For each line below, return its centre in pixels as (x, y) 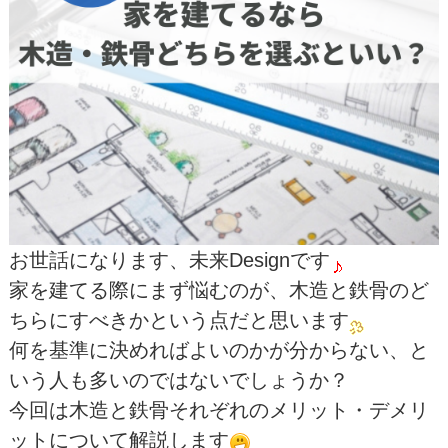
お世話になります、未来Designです (169, 259)
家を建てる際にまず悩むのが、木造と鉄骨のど (218, 289)
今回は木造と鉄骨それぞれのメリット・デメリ (218, 409)
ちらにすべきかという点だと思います (178, 319)
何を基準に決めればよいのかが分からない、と (218, 349)
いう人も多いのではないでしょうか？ (178, 379)
